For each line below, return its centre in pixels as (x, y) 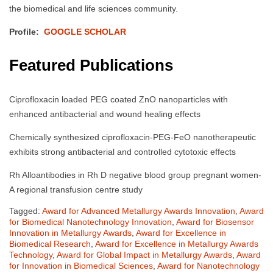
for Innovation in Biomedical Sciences (81, 265)
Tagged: (26, 211)
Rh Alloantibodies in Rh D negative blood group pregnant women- (135, 175)
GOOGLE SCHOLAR (85, 32)
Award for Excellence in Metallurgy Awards (177, 243)
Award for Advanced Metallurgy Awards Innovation (139, 211)
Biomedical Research (50, 243)
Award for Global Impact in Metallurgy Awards (144, 254)
